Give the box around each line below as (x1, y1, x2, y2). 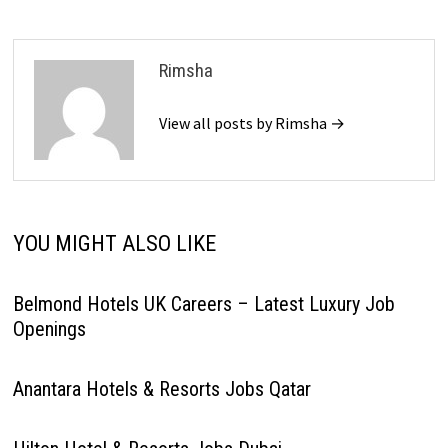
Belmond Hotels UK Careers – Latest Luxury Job (12, 291, 395, 316)
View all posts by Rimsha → (158, 112, 345, 133)
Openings (12, 316, 86, 341)
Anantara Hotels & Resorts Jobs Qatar (12, 376, 311, 401)
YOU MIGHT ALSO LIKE (12, 230, 216, 256)
